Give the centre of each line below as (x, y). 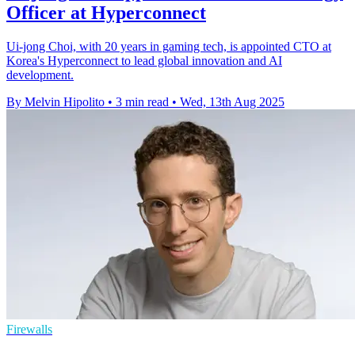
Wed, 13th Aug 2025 (232, 102)
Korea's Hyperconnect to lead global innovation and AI (144, 61)
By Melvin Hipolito (55, 102)
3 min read (142, 102)
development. (40, 75)
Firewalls (29, 330)
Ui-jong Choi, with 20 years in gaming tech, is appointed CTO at (169, 47)
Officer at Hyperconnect (106, 13)
